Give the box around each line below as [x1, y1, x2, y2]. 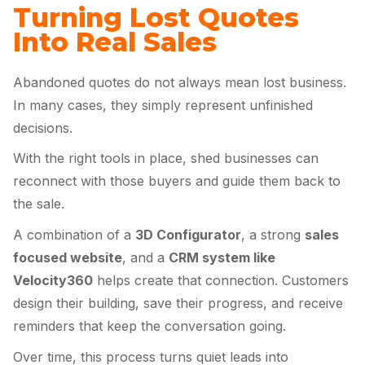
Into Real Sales [13, 25, 217, 58]
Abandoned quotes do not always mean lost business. [13, 73, 346, 90]
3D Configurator [135, 226, 241, 244]
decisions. [13, 119, 73, 136]
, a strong [241, 226, 305, 244]
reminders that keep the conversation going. [13, 318, 286, 335]
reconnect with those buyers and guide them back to [13, 173, 341, 190]
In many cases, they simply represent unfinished [13, 96, 313, 113]
